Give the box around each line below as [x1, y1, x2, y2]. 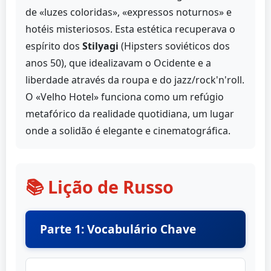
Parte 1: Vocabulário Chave [40, 220, 196, 237]
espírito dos [25, 39, 82, 53]
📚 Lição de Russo [25, 174, 174, 198]
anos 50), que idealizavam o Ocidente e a [25, 56, 211, 70]
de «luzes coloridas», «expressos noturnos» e [25, 5, 232, 19]
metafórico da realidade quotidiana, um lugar [25, 106, 234, 120]
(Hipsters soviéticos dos [119, 39, 230, 53]
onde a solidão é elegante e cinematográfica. [25, 123, 230, 137]
